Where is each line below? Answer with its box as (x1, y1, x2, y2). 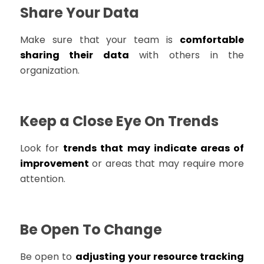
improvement (19, 157, 89, 171)
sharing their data (19, 48, 129, 62)
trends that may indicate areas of (63, 141, 245, 156)
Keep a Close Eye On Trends (19, 111, 219, 131)
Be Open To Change (19, 220, 162, 240)
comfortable (180, 33, 245, 47)
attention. (19, 172, 65, 186)
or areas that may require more (88, 157, 245, 171)
